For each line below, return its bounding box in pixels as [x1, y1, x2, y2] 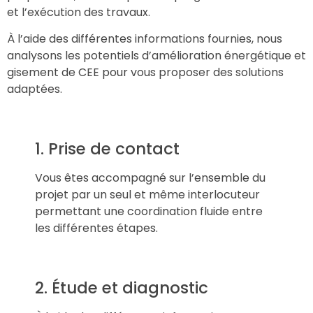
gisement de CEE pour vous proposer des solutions [7, 64, 284, 81]
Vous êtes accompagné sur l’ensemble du [35, 169, 265, 186]
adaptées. [7, 81, 62, 98]
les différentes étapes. [35, 219, 158, 236]
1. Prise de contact [35, 137, 180, 160]
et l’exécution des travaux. [7, 4, 150, 21]
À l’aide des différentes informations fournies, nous [7, 31, 282, 48]
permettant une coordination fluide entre [35, 203, 263, 219]
